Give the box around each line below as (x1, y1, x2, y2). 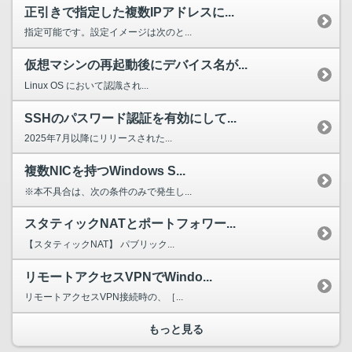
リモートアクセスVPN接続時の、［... (24, 291, 183, 303)
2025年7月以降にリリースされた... (24, 133, 172, 145)
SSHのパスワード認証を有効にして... (24, 111, 236, 125)
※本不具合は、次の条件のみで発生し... (24, 185, 192, 197)
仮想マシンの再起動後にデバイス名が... (24, 58, 247, 72)
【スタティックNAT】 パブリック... (24, 238, 174, 250)
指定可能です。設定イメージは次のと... (24, 27, 192, 38)
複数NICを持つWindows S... (24, 164, 185, 178)
